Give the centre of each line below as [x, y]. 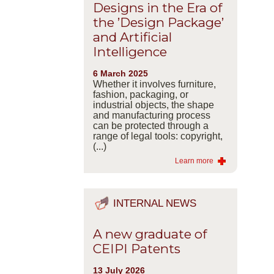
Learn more [194, 161]
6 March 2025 [120, 74]
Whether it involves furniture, [154, 84]
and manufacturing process [151, 116]
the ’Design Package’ [158, 23]
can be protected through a [150, 126]
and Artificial [132, 37]
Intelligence [130, 52]
